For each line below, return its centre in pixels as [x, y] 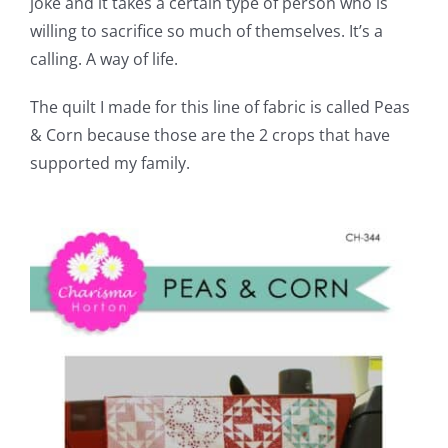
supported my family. [109, 162]
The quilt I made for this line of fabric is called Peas [219, 106]
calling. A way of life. [103, 58]
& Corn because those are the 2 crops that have [209, 134]
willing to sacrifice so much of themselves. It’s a [206, 30]
